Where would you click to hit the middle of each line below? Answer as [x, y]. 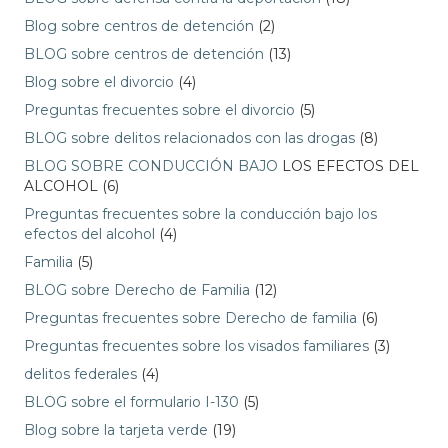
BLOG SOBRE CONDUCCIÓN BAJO [151, 166]
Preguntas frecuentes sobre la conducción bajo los [200, 214]
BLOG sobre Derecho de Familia [137, 290]
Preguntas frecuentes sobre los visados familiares [196, 346]
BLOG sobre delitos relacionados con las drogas [189, 138]
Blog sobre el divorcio [99, 82]
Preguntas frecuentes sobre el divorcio [159, 110]
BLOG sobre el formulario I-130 [131, 402]
